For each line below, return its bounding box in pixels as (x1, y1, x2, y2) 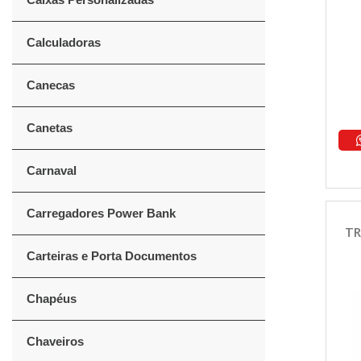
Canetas (27, 121, 73, 135)
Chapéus (27, 292, 77, 305)
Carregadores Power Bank (27, 206, 176, 220)
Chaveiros (27, 334, 84, 348)
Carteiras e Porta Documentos (27, 249, 197, 263)
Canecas (27, 78, 75, 92)
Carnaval (27, 164, 77, 177)
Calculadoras (27, 35, 101, 49)
